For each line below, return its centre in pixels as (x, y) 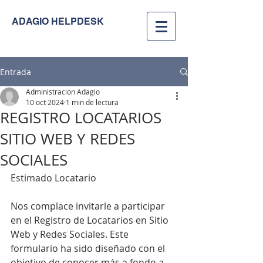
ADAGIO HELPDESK (58, 21)
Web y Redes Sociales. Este (71, 234)
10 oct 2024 (45, 102)
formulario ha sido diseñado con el (89, 248)
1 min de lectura (92, 102)
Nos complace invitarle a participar (89, 206)
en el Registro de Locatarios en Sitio (91, 220)
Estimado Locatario (53, 178)
